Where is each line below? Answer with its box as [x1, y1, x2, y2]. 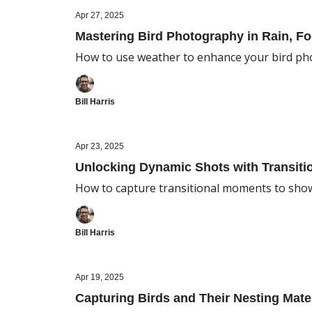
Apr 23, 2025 [75, 141, 124, 151]
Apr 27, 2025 [75, 10, 124, 20]
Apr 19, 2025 [75, 272, 124, 282]
